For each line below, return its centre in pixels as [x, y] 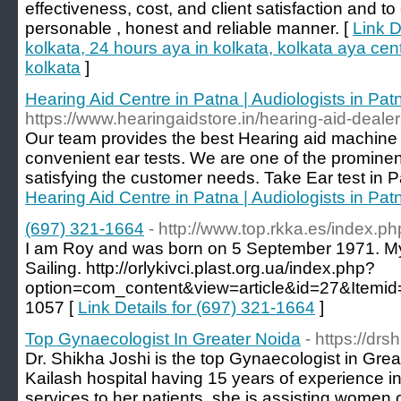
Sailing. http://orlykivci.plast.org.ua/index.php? [200, 268]
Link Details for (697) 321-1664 [196, 307]
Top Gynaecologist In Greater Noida [163, 339]
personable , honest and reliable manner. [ [189, 28]
